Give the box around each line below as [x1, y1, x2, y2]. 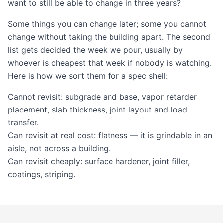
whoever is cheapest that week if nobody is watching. [8, 58, 212, 68]
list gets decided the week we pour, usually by [8, 45, 183, 55]
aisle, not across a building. [8, 143, 111, 153]
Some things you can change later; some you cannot [8, 19, 206, 29]
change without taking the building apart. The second [8, 32, 210, 42]
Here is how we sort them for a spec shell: [8, 71, 168, 81]
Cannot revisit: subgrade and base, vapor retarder [8, 92, 197, 102]
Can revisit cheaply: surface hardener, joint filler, [8, 156, 190, 166]
